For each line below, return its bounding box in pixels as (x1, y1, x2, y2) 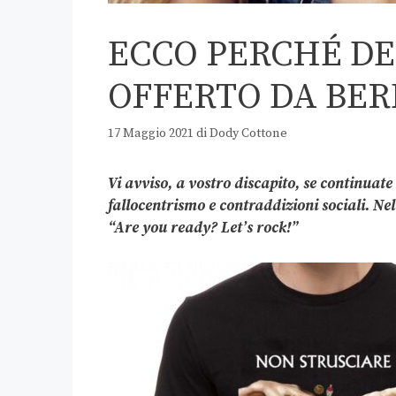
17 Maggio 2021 (108, 126, 194, 142)
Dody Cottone (209, 126, 287, 142)
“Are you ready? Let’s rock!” (108, 218, 298, 239)
